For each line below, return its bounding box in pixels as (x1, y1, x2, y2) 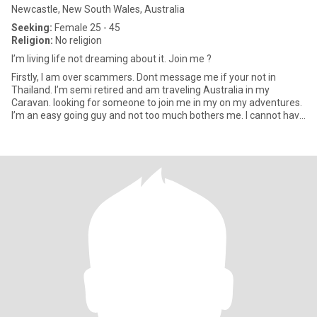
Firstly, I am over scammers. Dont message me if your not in (11, 71, 276, 83)
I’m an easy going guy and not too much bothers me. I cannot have (11, 110, 305, 121)
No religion (53, 35, 102, 46)
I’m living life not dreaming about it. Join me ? (11, 53, 212, 64)
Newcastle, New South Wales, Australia (11, 4, 185, 15)
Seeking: (11, 22, 52, 33)
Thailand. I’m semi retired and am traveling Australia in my (11, 84, 270, 96)
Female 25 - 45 (52, 22, 120, 33)
